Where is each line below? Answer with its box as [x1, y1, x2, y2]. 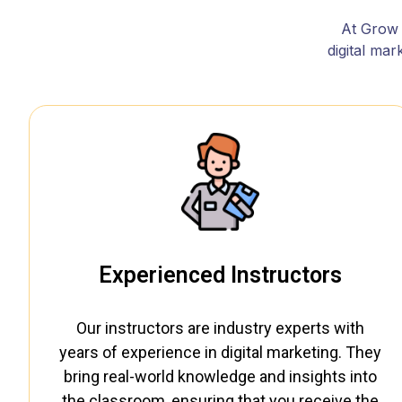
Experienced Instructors [98, 262, 342, 289]
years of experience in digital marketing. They [58, 343, 381, 363]
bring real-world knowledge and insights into [63, 367, 377, 387]
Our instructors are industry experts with [75, 319, 364, 338]
